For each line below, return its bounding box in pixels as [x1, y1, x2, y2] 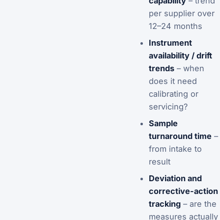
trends [148, 63, 174, 73]
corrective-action [148, 186, 218, 196]
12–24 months [148, 21, 202, 31]
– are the [180, 198, 217, 209]
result [148, 156, 170, 166]
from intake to [148, 143, 202, 154]
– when [174, 63, 204, 73]
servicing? [148, 101, 188, 111]
